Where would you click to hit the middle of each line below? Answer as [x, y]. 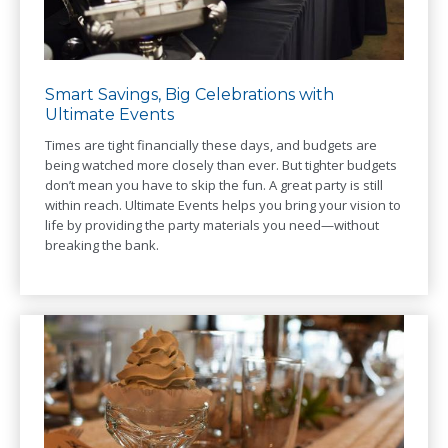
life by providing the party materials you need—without [212, 225]
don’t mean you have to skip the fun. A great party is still [214, 185]
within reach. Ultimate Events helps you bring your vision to [223, 205]
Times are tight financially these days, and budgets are [211, 145]
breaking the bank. [102, 245]
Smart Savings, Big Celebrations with [189, 95]
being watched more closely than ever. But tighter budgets [221, 165]
